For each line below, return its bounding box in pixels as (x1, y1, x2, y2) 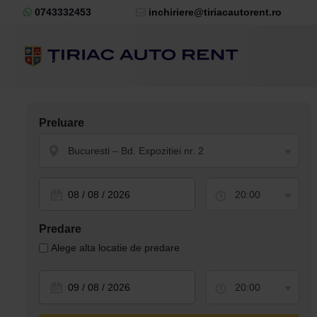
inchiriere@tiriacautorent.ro (145, 6, 282, 18)
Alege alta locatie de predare (51, 241, 180, 253)
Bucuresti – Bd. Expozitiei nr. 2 (67, 145, 204, 157)
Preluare (38, 116, 84, 129)
